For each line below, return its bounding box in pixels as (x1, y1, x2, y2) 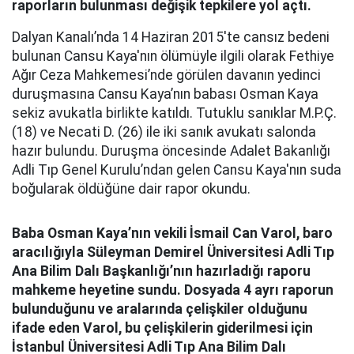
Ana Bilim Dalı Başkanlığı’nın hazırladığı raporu (12, 263, 311, 279)
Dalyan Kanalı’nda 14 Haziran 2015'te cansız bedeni (12, 29, 330, 45)
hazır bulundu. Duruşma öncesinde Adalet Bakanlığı (12, 143, 330, 159)
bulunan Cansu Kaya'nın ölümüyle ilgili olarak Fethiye (12, 48, 334, 64)
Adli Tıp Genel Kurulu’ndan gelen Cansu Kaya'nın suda (12, 162, 341, 178)
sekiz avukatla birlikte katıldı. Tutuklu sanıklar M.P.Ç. (12, 105, 337, 121)
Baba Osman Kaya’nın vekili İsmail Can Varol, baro (12, 225, 333, 241)
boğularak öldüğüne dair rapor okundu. (12, 181, 250, 197)
